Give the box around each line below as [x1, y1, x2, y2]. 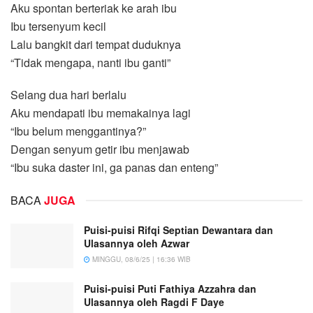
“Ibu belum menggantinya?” [10, 122, 146, 139]
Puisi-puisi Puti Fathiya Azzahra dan [84, 281, 256, 296]
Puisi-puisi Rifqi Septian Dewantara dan [84, 222, 273, 237]
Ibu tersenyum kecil [10, 17, 106, 34]
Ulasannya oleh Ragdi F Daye [84, 294, 224, 309]
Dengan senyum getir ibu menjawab [10, 140, 189, 157]
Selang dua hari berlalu [10, 86, 126, 103]
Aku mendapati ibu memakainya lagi [10, 104, 191, 121]
